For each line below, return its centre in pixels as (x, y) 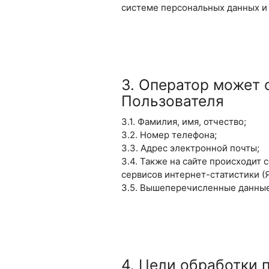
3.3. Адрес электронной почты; (190, 148)
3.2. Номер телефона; (169, 134)
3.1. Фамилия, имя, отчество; (183, 121)
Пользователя (172, 101)
